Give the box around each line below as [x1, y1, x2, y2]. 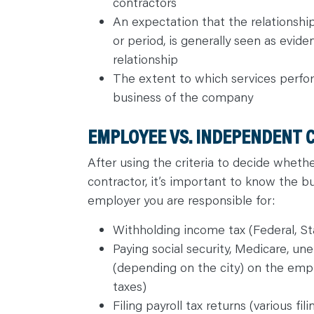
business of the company [112, 88, 253, 105]
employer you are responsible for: [87, 191, 275, 208]
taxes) [112, 277, 146, 294]
